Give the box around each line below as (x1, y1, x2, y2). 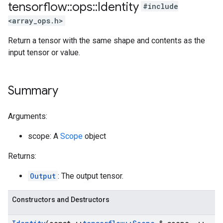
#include (143, 1, 178, 11)
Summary (8, 83, 58, 98)
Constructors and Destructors (12, 196, 110, 204)
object (83, 131, 106, 141)
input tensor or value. (8, 48, 80, 57)
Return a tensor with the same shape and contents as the (8, 36, 205, 45)
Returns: (8, 151, 36, 161)
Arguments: (8, 111, 47, 121)
